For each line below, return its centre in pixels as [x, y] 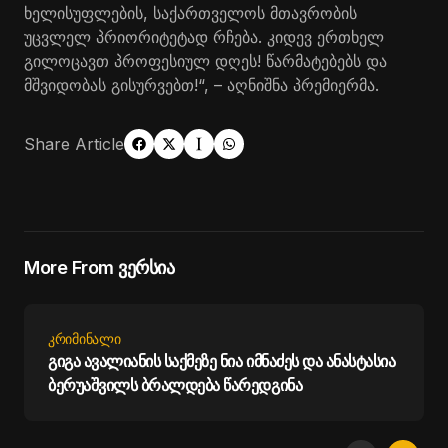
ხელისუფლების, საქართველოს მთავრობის [190, 12]
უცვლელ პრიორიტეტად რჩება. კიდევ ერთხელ [204, 36]
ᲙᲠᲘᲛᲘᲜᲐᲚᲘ [84, 338]
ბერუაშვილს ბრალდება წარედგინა [175, 384]
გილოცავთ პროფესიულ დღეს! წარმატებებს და [205, 60]
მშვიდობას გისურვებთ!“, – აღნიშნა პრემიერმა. [201, 84]
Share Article [74, 143]
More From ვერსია [99, 267]
